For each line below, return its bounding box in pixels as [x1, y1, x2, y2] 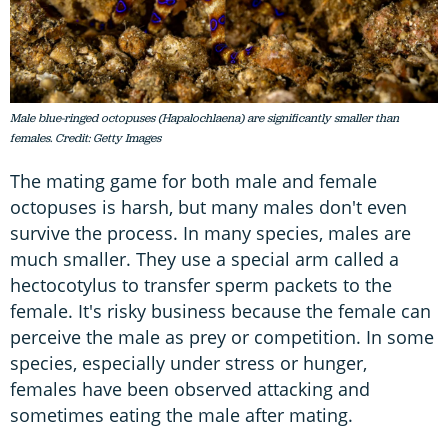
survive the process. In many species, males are [10, 220, 411, 245]
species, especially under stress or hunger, [10, 350, 367, 375]
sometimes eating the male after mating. [10, 402, 353, 427]
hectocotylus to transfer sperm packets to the [10, 272, 392, 297]
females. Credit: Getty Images [10, 129, 161, 146]
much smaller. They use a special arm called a [10, 246, 399, 271]
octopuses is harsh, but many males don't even [10, 194, 407, 219]
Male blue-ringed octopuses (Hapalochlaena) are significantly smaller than [10, 109, 399, 126]
